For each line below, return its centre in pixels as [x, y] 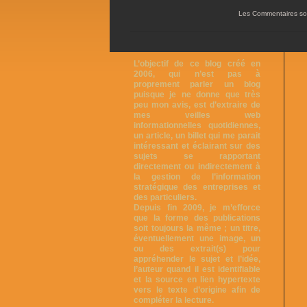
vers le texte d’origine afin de [197, 290]
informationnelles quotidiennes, [197, 125]
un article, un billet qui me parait [197, 136]
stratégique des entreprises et [197, 187]
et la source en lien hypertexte [197, 280]
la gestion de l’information [197, 177]
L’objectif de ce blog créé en [197, 64]
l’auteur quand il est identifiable [197, 269]
